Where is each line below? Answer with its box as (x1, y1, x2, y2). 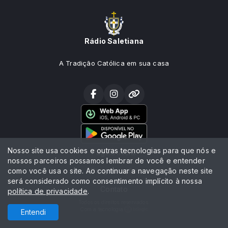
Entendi (20, 208, 46, 216)
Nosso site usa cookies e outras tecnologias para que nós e (8, 146, 216, 155)
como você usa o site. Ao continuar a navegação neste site (8, 166, 213, 175)
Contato (100, 185, 128, 193)
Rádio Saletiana (84, 36, 144, 45)
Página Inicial (92, 148, 136, 157)
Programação (91, 166, 137, 175)
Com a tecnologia (80, 206, 124, 212)
